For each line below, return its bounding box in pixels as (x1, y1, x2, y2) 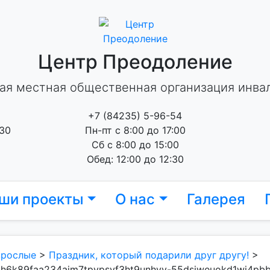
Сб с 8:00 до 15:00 (91, 139, 179, 151)
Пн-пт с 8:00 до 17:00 (84, 124, 186, 136)
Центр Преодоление (37, 50, 233, 74)
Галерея (186, 190, 245, 208)
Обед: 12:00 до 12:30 (86, 153, 184, 165)
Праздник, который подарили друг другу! (49, 249, 249, 261)
